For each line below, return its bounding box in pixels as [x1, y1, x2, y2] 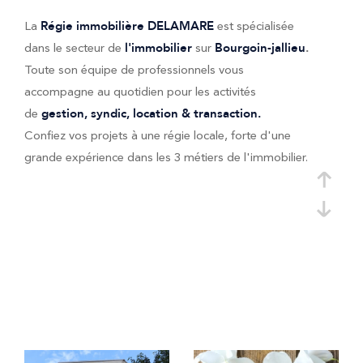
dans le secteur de [24, 39, 122, 58]
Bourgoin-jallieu [215, 40, 305, 56]
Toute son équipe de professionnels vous [24, 61, 244, 79]
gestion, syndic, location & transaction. [41, 105, 261, 122]
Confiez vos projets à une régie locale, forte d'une [24, 126, 291, 145]
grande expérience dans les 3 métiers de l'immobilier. [24, 148, 308, 167]
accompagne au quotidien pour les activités [24, 83, 256, 101]
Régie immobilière [41, 18, 144, 34]
